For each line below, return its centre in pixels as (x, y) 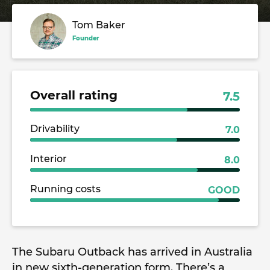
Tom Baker (99, 25)
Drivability (55, 129)
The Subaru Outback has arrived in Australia (132, 252)
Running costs (65, 189)
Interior (49, 159)
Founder (86, 38)
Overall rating (74, 95)
